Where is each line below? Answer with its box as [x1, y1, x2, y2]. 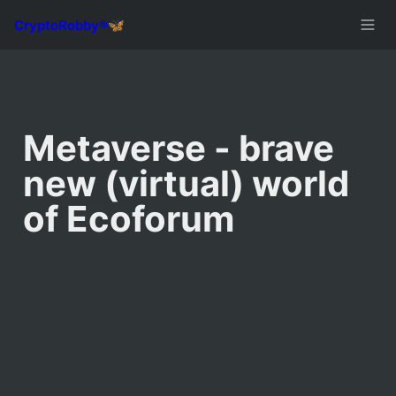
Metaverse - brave [23, 126, 334, 170]
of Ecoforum [23, 197, 234, 240]
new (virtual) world [23, 162, 349, 205]
